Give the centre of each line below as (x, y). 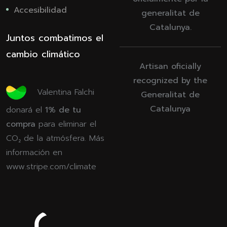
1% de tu (63, 110)
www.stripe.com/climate (51, 166)
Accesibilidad (40, 10)
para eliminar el (66, 124)
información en (34, 152)
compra (21, 124)
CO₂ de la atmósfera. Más (55, 138)
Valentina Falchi (66, 92)
